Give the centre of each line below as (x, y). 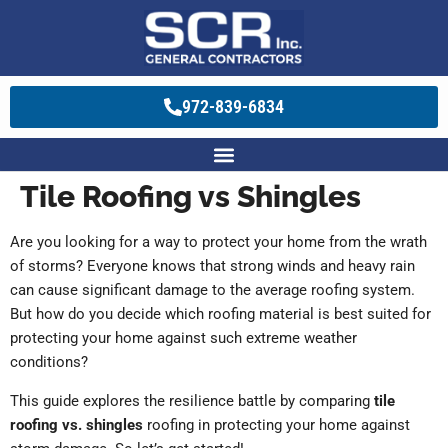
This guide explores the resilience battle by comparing (192, 401)
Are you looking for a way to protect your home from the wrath (218, 242)
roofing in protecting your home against (276, 425)
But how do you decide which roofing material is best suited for (220, 314)
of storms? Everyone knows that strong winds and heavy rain (212, 266)
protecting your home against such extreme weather (183, 338)
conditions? (51, 362)
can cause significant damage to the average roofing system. (212, 290)
